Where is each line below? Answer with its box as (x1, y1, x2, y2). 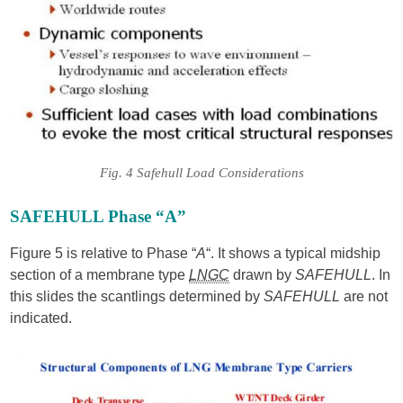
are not (340, 288, 389, 304)
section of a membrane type (10, 266, 190, 282)
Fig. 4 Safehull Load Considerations (99, 165, 304, 180)
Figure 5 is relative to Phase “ (10, 245, 197, 261)
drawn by (229, 266, 296, 282)
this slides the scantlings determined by (10, 288, 264, 304)
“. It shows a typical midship (206, 245, 381, 261)
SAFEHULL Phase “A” (10, 206, 187, 226)
